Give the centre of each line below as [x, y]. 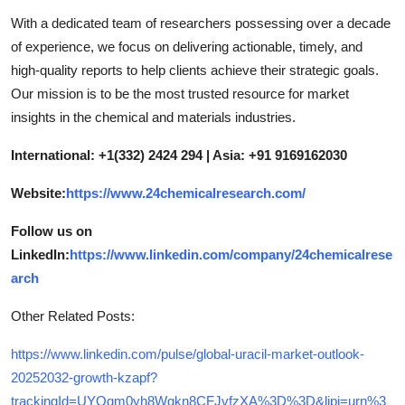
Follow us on [52, 231]
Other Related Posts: [73, 316]
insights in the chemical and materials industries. [153, 117]
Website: [38, 193]
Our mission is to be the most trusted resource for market [180, 93]
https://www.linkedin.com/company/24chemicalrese [231, 254]
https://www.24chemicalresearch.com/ [186, 193]
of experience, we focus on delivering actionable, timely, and [187, 46]
